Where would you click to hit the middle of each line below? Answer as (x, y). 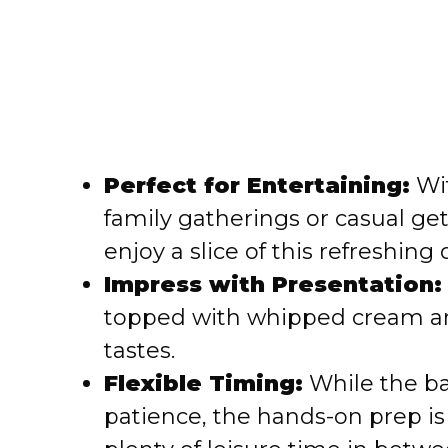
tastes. (139, 351)
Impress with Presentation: (273, 285)
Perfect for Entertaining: (257, 186)
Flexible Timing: (203, 384)
